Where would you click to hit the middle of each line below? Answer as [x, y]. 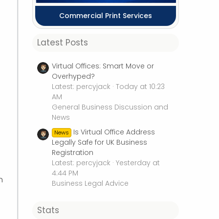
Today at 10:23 [140, 86]
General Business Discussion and [110, 107]
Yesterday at [138, 163]
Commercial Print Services [106, 16]
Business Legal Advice [90, 184]
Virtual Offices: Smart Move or [103, 66]
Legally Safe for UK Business [99, 142]
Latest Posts [63, 43]
